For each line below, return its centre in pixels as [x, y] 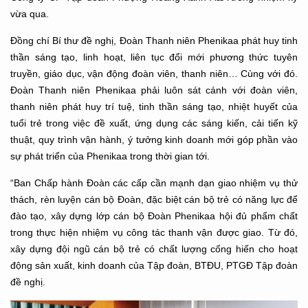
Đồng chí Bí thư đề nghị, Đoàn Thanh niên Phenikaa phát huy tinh [154, 41]
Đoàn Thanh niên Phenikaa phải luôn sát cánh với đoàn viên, [154, 90]
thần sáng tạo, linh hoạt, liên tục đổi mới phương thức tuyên [154, 57]
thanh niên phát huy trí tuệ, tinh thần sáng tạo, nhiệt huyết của [154, 107]
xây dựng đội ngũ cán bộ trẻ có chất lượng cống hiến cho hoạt [154, 249]
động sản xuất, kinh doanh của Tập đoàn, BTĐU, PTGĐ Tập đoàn [154, 266]
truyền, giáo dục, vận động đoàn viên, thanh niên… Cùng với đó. [154, 74]
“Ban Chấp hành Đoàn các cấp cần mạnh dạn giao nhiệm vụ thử [154, 183]
